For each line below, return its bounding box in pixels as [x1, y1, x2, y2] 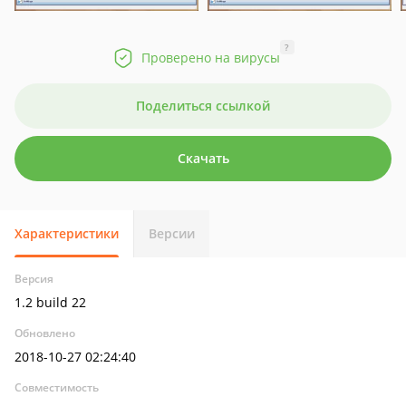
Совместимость [14, 380, 99, 395]
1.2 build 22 [14, 294, 86, 311]
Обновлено [14, 325, 75, 341]
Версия [14, 271, 53, 286]
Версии [149, 225, 195, 242]
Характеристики [14, 225, 119, 242]
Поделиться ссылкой [136, 97, 270, 114]
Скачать [177, 150, 229, 167]
